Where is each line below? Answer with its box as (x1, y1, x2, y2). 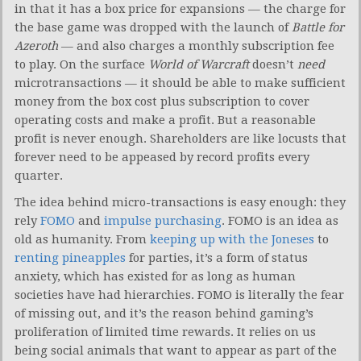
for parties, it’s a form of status (126, 250, 308, 265)
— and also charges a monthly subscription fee (58, 38, 334, 53)
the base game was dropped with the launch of (15, 19, 288, 35)
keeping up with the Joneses (150, 231, 314, 247)
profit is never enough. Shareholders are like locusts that (15, 131, 346, 146)
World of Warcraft (148, 56, 249, 72)
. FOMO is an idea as (222, 213, 338, 228)
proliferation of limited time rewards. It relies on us (15, 324, 316, 339)
